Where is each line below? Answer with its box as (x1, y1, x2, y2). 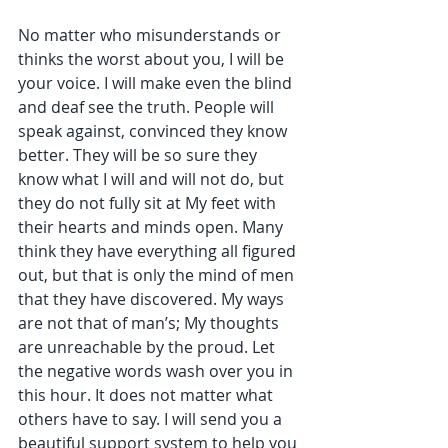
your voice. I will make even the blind (18, 72, 296, 95)
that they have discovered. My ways (18, 288, 288, 311)
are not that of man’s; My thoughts (18, 312, 283, 335)
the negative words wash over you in (18, 360, 297, 383)
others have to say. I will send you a (18, 408, 286, 431)
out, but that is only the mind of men (18, 264, 298, 287)
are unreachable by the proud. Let (18, 336, 279, 359)
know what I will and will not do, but (18, 168, 288, 191)
